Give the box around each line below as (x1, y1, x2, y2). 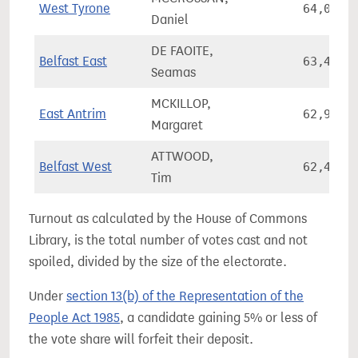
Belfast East (39, 54, 107, 69)
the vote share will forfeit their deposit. (29, 332, 253, 347)
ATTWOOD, (151, 149, 213, 164)
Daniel (151, 12, 189, 27)
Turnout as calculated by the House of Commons (29, 211, 307, 226)
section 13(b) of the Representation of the (66, 288, 304, 304)
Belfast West (39, 159, 112, 174)
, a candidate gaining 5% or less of (120, 310, 317, 325)
